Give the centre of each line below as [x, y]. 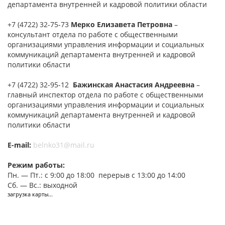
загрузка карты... [30, 194]
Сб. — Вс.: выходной [42, 185]
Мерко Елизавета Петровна [122, 25]
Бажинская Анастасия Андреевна [134, 85]
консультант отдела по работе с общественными [93, 35]
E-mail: [19, 145]
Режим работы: [36, 165]
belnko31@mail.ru [64, 145]
